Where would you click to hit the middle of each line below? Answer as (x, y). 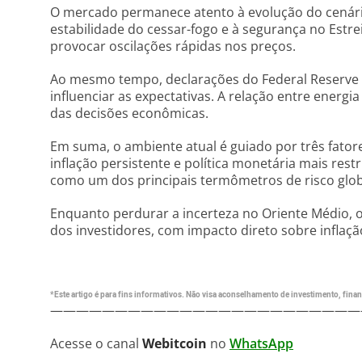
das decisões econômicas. (129, 113)
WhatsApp (261, 343)
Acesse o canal (96, 343)
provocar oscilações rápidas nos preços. (173, 46)
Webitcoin (175, 343)
